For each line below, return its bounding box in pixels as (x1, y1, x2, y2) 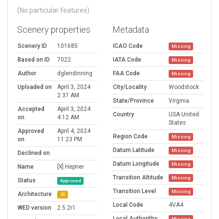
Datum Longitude (113, 160, 159, 168)
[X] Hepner (57, 163, 84, 171)
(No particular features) (17, 6, 89, 15)
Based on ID (18, 56, 50, 64)
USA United (169, 111, 199, 118)
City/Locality (113, 84, 147, 91)
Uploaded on (18, 84, 52, 91)
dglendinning (57, 70, 92, 77)
